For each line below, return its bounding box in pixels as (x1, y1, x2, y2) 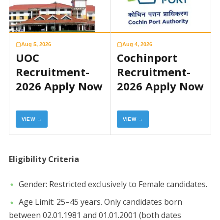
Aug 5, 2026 (21, 41, 51, 48)
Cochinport (116, 50, 177, 65)
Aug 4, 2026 (122, 41, 152, 48)
